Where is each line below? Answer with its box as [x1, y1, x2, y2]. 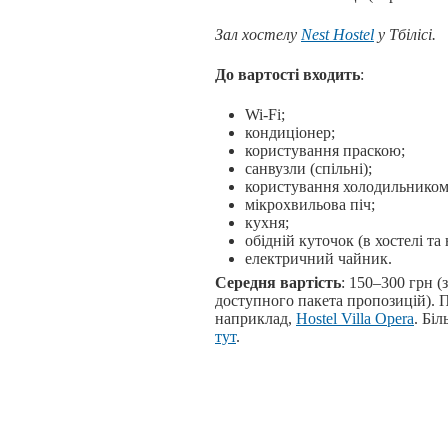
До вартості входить [215, 66, 360, 84]
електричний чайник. [245, 250, 392, 268]
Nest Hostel [301, 26, 374, 44]
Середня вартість [215, 274, 341, 292]
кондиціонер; [245, 124, 335, 142]
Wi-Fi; [245, 106, 285, 124]
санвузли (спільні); [245, 160, 372, 178]
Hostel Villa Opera [296, 310, 414, 328]
